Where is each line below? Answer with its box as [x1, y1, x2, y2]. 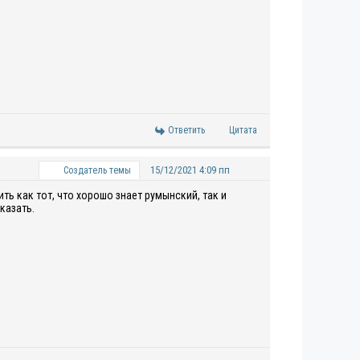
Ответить [168, 125, 205, 136]
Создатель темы [60, 165, 131, 176]
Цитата [229, 125, 257, 136]
